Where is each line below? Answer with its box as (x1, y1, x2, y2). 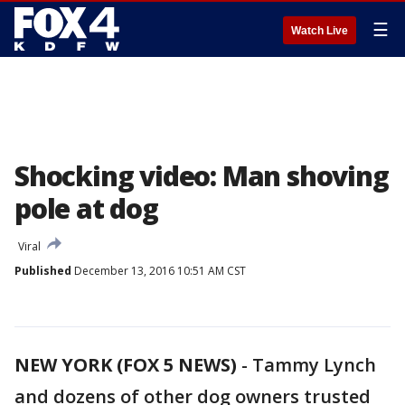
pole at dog (14, 190, 158, 227)
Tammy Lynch (252, 353, 376, 377)
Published (14, 263, 71, 278)
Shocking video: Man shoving (14, 157, 389, 194)
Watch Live (291, 24, 348, 37)
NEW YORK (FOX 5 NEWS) (14, 353, 237, 377)
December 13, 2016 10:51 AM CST (71, 263, 246, 278)
